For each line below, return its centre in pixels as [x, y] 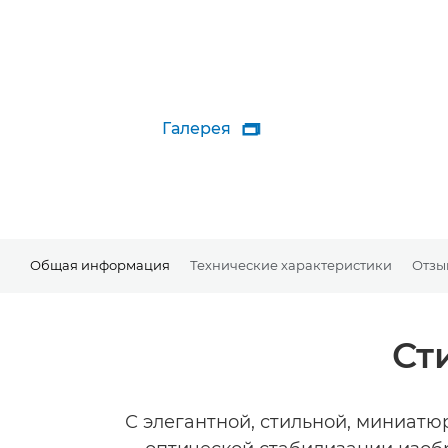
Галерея [196, 128]
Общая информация [100, 264]
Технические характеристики [291, 264]
